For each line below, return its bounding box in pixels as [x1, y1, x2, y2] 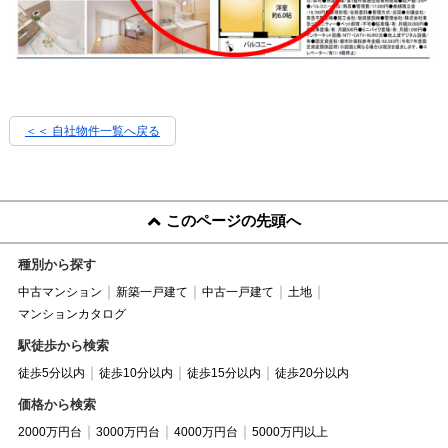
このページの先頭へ [165, 211, 301, 229]
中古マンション [17, 284, 102, 299]
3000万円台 [95, 424, 160, 439]
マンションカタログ [17, 306, 126, 321]
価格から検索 [17, 396, 96, 412]
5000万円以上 [251, 424, 328, 439]
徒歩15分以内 [186, 365, 261, 380]
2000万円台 [17, 424, 82, 439]
